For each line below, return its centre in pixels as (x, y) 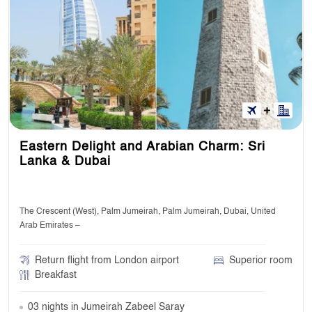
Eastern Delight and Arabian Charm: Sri (142, 147)
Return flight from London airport (107, 260)
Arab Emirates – (50, 225)
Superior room (261, 260)
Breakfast (56, 275)
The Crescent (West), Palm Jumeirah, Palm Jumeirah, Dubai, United (148, 211)
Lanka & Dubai (65, 161)
